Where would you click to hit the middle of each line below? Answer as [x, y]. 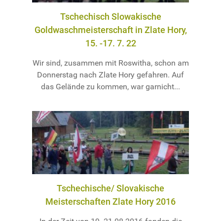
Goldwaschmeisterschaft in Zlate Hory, [110, 30]
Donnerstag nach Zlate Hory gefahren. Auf [110, 74]
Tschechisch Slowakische [110, 16]
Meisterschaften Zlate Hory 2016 [110, 202]
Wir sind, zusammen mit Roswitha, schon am [110, 63]
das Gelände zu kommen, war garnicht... [110, 86]
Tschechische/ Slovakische [110, 188]
